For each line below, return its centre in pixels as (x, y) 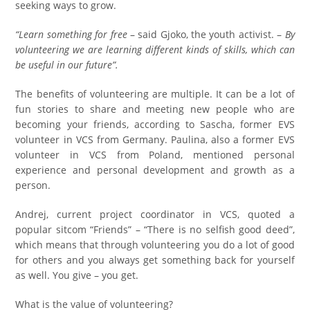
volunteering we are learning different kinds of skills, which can (155, 49)
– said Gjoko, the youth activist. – (206, 34)
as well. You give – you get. (77, 275)
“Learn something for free (71, 34)
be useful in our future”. (67, 65)
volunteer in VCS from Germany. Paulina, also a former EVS (155, 139)
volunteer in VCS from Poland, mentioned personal (155, 155)
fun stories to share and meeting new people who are (155, 109)
